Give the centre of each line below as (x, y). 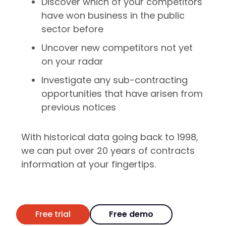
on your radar (72, 61)
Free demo (131, 214)
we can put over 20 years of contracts (108, 150)
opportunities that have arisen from (122, 93)
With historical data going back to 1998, (110, 137)
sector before (72, 29)
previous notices (79, 107)
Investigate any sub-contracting (115, 80)
